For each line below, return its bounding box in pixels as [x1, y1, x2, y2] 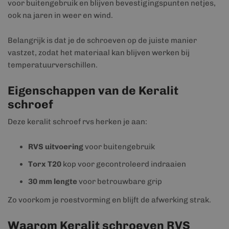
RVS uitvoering [28, 142, 83, 151]
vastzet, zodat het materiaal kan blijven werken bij [8, 48, 190, 57]
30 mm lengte [28, 177, 77, 186]
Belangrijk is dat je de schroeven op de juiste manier [8, 36, 197, 45]
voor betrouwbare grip [77, 177, 162, 186]
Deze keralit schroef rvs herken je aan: [8, 117, 147, 126]
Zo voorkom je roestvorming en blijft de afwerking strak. [8, 195, 211, 204]
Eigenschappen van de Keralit [8, 83, 178, 98]
